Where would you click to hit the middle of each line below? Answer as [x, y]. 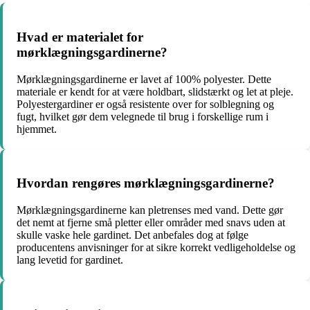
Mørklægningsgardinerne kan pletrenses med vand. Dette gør [150, 210]
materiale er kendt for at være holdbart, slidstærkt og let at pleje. [155, 91]
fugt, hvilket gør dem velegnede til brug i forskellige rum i [143, 116]
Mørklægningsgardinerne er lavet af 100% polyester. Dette [144, 79]
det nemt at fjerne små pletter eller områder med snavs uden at [151, 223]
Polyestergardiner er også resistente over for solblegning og [145, 104]
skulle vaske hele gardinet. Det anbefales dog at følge [133, 235]
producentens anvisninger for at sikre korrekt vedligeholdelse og [156, 248]
